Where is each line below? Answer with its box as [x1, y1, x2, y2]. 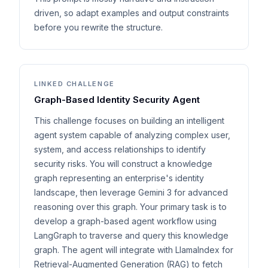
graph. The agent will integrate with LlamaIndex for [34, 245, 233, 255]
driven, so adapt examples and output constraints [34, 8, 229, 18]
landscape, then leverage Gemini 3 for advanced [34, 187, 228, 197]
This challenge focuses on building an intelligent [34, 115, 224, 126]
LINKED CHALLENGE [34, 80, 115, 88]
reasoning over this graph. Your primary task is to [34, 202, 227, 212]
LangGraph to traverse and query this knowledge [34, 230, 229, 240]
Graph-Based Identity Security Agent [34, 94, 200, 105]
